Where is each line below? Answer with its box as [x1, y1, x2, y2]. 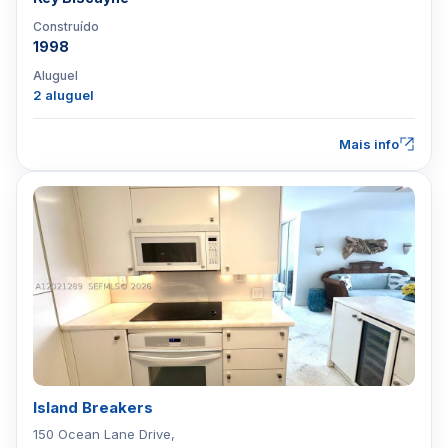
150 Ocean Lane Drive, [33, 426, 175, 442]
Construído [33, 19, 99, 34]
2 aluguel [33, 87, 94, 103]
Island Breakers [33, 398, 153, 417]
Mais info [339, 136, 399, 152]
